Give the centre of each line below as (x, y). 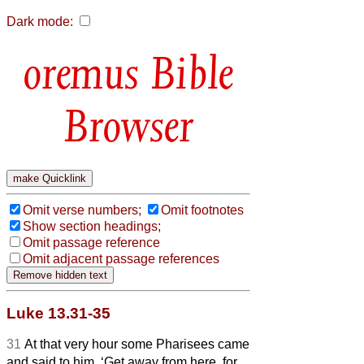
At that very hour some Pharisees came (137, 344)
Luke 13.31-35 (58, 313)
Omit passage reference (91, 242)
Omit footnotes (202, 210)
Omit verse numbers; (82, 210)
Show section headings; (92, 226)
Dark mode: (40, 22)
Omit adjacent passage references (121, 258)
